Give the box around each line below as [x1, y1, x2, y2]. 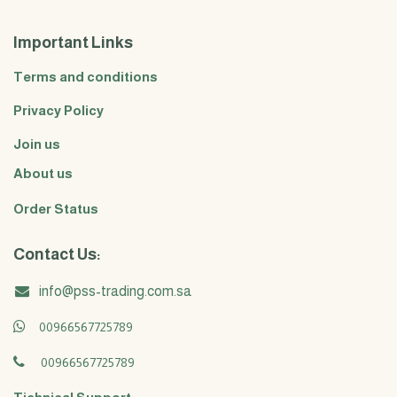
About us [13, 166, 73, 181]
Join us [13, 136, 60, 152]
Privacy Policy [13, 103, 104, 118]
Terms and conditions [13, 69, 158, 84]
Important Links [13, 34, 133, 51]
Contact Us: [13, 245, 101, 263]
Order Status [13, 201, 98, 216]
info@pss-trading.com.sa [38, 284, 191, 299]
